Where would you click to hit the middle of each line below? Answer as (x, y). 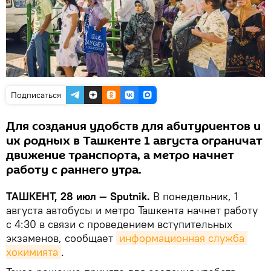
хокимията (32, 252)
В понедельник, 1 (194, 197)
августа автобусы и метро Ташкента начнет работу (132, 211)
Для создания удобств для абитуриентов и (133, 127)
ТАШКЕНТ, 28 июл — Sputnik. (78, 197)
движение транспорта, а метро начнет (120, 156)
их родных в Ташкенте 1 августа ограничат (134, 141)
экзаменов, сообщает (61, 238)
